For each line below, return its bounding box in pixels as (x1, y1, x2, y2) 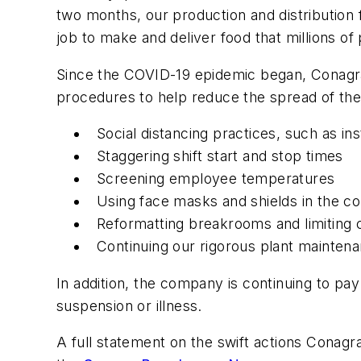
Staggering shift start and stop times (97, 147, 343, 165)
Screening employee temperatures (97, 170, 335, 188)
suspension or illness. (56, 297, 202, 314)
